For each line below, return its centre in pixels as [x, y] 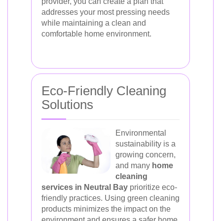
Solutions [67, 105]
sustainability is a [146, 144]
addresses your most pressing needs [106, 12]
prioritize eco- [152, 187]
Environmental [141, 133]
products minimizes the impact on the [106, 209]
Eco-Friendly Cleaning [104, 91]
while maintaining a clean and [94, 23]
